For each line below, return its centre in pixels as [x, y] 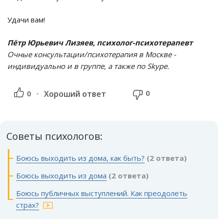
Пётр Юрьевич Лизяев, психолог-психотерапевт [100, 43]
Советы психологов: [55, 136]
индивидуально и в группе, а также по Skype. [88, 66]
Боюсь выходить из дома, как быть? [80, 158]
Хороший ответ [75, 94]
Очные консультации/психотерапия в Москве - [92, 55]
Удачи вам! [26, 20]
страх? [28, 205]
